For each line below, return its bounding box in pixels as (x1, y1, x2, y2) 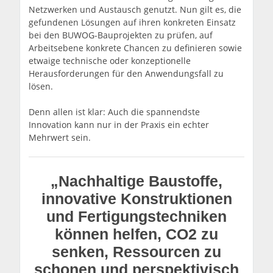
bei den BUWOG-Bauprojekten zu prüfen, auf (29, 29, 213, 41)
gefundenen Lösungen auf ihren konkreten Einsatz (29, 16, 236, 29)
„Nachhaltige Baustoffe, (51, 172, 222, 190)
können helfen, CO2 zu (55, 225, 218, 243)
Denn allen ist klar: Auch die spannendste (29, 106, 200, 118)
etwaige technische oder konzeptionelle (29, 55, 191, 67)
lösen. (29, 80, 54, 93)
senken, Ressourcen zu (52, 243, 221, 261)
